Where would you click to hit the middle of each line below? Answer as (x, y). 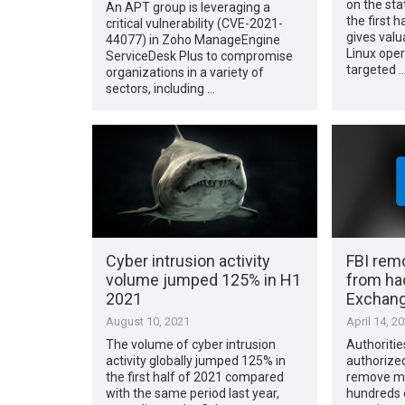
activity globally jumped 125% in (196, 360)
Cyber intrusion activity (188, 260)
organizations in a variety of (185, 72)
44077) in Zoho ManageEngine (193, 39)
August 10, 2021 (148, 321)
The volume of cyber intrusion (191, 344)
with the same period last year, (193, 393)
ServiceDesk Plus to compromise (200, 56)
